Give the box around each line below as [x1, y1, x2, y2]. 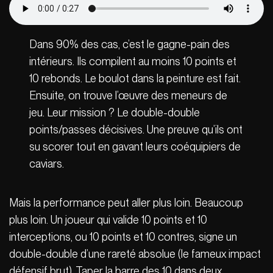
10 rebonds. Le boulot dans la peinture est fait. [29, 71, 241, 85]
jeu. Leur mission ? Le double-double [29, 105, 200, 119]
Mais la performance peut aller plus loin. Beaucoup [9, 196, 243, 209]
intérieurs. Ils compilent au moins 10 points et [29, 54, 237, 68]
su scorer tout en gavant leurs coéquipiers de [29, 140, 241, 153]
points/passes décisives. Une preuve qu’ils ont [29, 122, 243, 136]
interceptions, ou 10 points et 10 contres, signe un [9, 230, 237, 243]
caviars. [29, 157, 65, 170]
